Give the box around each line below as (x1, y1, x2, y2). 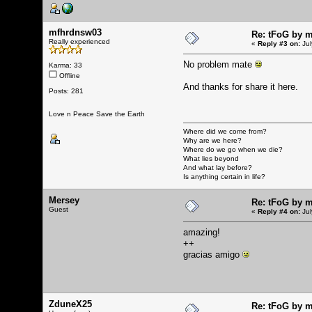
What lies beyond (183, 154, 239, 162)
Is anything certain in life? (183, 172, 265, 180)
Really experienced (49, 37, 110, 45)
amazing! (183, 226, 220, 237)
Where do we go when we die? (183, 145, 283, 153)
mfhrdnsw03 (49, 26, 102, 38)
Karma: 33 (49, 61, 82, 69)
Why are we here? (183, 136, 242, 144)
